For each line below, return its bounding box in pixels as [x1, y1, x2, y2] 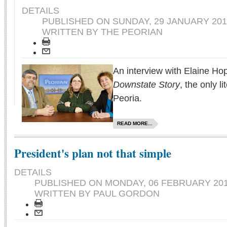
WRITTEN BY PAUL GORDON [34, 188, 160, 199]
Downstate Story [113, 80, 180, 90]
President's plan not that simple [14, 145, 171, 162]
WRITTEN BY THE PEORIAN [42, 27, 163, 37]
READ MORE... [117, 121, 153, 127]
